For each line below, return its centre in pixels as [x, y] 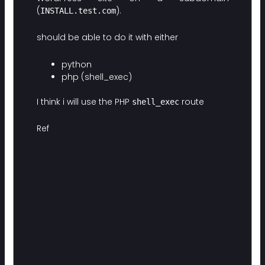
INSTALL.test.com [78, 10]
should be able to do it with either [107, 38]
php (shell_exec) [96, 77]
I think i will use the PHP [84, 101]
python [76, 64]
